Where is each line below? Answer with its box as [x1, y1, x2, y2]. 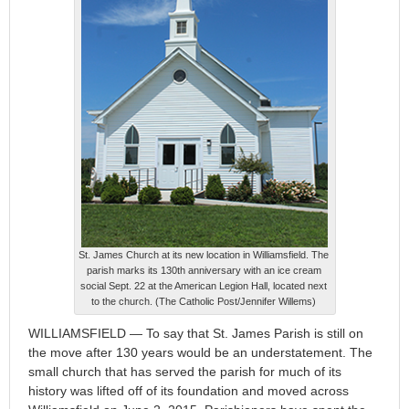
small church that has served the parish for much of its [28, 363, 341, 379]
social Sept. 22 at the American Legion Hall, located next [80, 279, 327, 291]
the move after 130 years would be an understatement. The [28, 344, 372, 360]
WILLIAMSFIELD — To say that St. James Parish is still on [28, 325, 363, 341]
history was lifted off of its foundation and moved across [28, 383, 349, 398]
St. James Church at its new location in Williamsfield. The [79, 248, 329, 260]
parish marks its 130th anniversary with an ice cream [86, 264, 321, 276]
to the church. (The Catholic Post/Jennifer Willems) [91, 295, 316, 307]
